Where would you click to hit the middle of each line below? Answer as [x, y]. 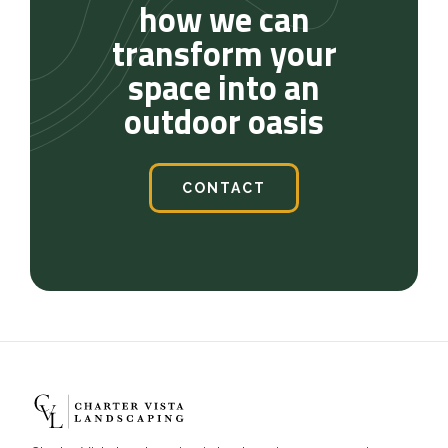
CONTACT [224, 188]
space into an [224, 87]
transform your [224, 53]
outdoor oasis [224, 121]
